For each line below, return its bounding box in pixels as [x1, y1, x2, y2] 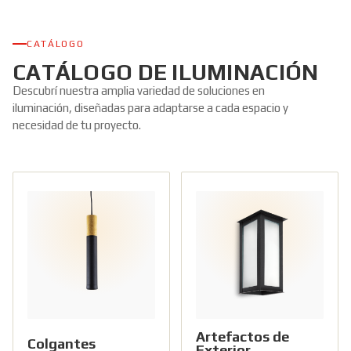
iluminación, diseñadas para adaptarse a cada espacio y [13, 101, 288, 114]
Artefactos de [196, 328, 289, 345]
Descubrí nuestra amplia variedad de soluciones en [13, 84, 265, 97]
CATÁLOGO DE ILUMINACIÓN [13, 60, 319, 85]
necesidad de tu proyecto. [13, 118, 141, 132]
